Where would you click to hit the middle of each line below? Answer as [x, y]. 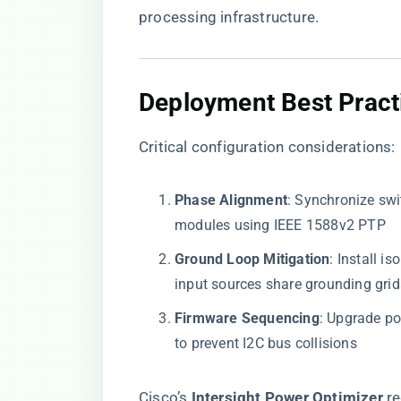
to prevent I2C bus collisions [266, 343]
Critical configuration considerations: [267, 147]
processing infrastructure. [229, 17]
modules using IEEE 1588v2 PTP [280, 225]
